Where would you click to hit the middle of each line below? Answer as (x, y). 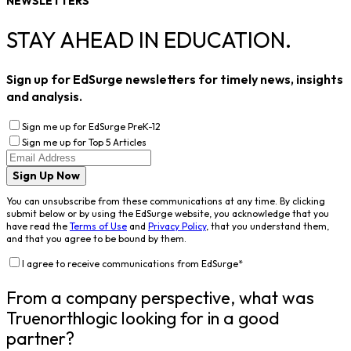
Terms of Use (98, 226)
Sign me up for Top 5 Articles (84, 143)
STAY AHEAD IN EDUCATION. (149, 40)
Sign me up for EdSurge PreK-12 (91, 127)
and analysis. (44, 97)
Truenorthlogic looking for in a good (143, 318)
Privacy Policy (177, 226)
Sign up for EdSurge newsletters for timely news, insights (175, 80)
